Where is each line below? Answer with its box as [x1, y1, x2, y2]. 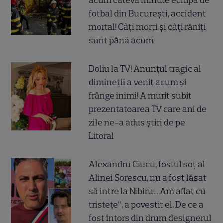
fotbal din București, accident [89, 8, 207, 19]
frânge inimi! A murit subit [89, 90, 192, 102]
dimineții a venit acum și [89, 77, 187, 88]
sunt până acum [89, 35, 154, 46]
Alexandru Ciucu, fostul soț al [89, 159, 206, 170]
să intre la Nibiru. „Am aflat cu [89, 186, 206, 197]
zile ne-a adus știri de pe [89, 117, 186, 128]
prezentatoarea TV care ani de [89, 104, 207, 115]
